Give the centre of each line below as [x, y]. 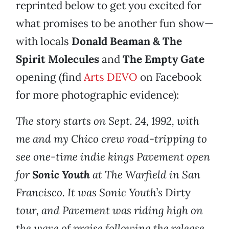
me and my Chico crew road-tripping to [111, 139]
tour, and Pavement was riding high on [109, 211]
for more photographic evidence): [97, 95]
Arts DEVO [111, 77]
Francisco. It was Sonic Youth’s [89, 193]
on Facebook [169, 77]
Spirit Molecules [58, 59]
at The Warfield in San [146, 175]
